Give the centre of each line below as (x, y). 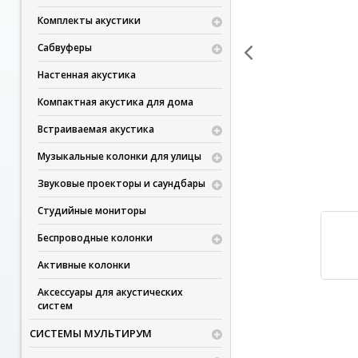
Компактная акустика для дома (115, 102)
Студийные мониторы (91, 211)
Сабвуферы (64, 48)
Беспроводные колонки (95, 238)
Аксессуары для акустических (110, 292)
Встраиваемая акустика (95, 129)
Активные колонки (84, 265)
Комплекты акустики (89, 20)
